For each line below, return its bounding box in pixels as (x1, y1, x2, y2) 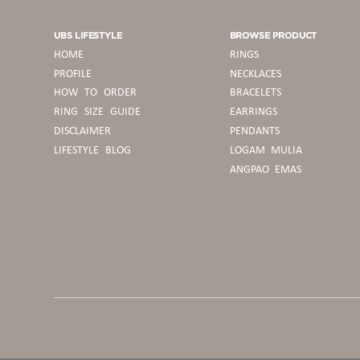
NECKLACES (229, 67, 281, 80)
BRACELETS (229, 87, 281, 100)
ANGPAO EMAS (229, 163, 302, 176)
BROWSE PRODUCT (229, 30, 317, 41)
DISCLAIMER (54, 125, 112, 137)
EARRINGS (229, 106, 277, 119)
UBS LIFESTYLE (54, 30, 123, 41)
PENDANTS (229, 125, 280, 137)
